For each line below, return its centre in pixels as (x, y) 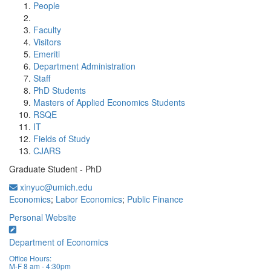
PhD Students (60, 90)
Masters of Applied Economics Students (109, 102)
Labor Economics (89, 199)
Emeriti (47, 54)
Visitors (47, 42)
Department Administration (84, 66)
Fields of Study (62, 139)
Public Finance (155, 199)
